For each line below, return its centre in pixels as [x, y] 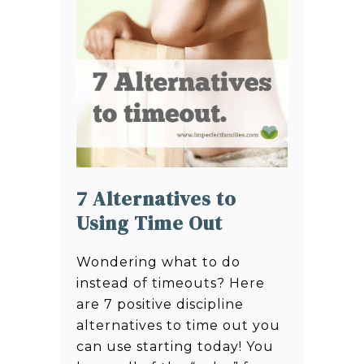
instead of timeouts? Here [171, 283]
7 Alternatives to [156, 198]
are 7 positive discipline [160, 304]
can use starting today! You [175, 346]
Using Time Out [149, 223]
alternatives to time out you [178, 325]
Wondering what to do [158, 262]
